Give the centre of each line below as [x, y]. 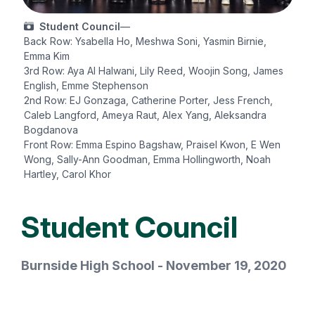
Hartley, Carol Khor [67, 174]
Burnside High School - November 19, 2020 [154, 265]
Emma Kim [47, 56]
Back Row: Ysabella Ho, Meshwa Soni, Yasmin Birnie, [145, 41]
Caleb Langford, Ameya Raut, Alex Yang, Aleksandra [145, 115]
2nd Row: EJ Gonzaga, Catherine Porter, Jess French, [148, 100]
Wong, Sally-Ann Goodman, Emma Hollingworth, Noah [147, 159]
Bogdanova [51, 129]
